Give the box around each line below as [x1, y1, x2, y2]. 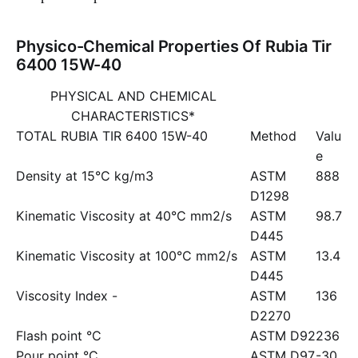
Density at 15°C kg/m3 [16, 168, 153, 184]
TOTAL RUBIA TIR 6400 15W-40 [16, 128, 208, 144]
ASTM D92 [250, 328, 316, 344]
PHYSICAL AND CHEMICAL [50, 88, 217, 104]
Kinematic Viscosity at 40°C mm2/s [16, 208, 232, 224]
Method [250, 128, 296, 144]
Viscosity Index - [16, 288, 117, 304]
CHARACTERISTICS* [71, 108, 195, 124]
